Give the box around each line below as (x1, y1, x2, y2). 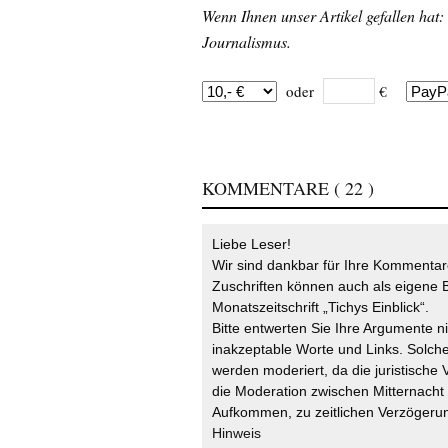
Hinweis (212, 424, 261, 441)
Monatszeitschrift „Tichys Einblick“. (212, 298, 429, 315)
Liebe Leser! (212, 235, 291, 252)
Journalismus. (202, 30, 291, 52)
